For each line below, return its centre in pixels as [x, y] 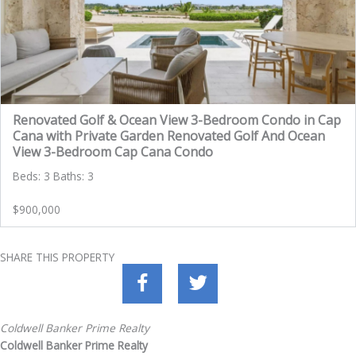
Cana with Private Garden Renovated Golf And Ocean [169, 136]
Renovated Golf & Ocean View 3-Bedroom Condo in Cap [177, 120]
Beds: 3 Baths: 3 [53, 176]
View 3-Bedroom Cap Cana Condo [113, 152]
